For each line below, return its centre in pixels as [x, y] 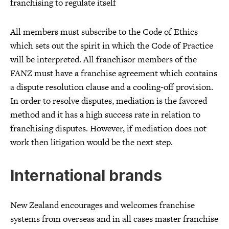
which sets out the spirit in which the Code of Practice [112, 45]
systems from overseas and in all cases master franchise [114, 219]
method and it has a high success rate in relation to [105, 114]
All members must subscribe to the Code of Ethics [104, 31]
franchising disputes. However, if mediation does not [108, 128]
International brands [86, 175]
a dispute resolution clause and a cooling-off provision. [112, 87]
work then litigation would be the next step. [91, 142]
